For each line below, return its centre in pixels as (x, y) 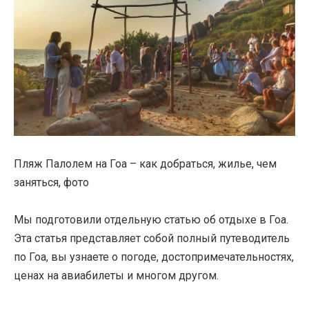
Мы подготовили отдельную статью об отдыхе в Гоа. (151, 220)
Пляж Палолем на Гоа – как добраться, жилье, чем (145, 163)
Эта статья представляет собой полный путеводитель (152, 239)
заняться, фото (51, 182)
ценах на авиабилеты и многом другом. (116, 276)
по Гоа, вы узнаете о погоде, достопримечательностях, (154, 257)
